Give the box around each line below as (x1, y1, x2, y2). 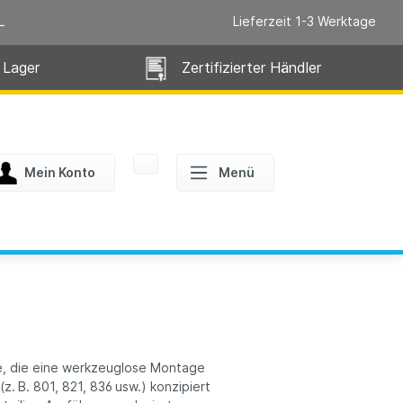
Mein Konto (23, 164, 95, 180)
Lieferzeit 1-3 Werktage (233, 13, 376, 29)
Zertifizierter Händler (181, 58, 321, 76)
